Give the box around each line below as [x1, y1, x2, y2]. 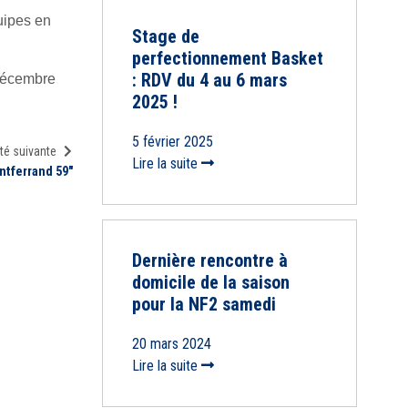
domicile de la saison [131, 271, 290, 294]
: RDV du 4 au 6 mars [131, 69, 287, 92]
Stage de [131, 25, 199, 48]
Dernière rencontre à [131, 250, 288, 272]
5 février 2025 [131, 133, 213, 151]
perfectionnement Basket [131, 47, 323, 70]
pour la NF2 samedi [131, 293, 276, 316]
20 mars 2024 [131, 335, 211, 353]
